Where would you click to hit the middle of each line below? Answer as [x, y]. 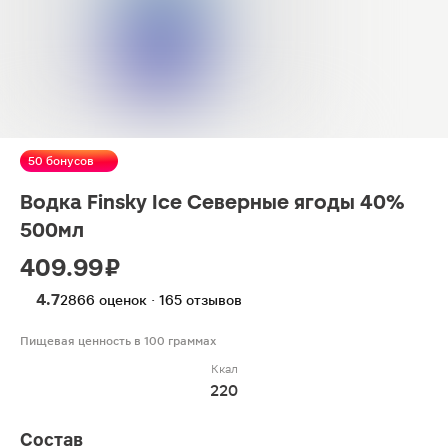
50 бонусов [61, 161]
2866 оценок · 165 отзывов [151, 300]
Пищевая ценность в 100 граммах [118, 341]
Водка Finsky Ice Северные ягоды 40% [212, 202]
